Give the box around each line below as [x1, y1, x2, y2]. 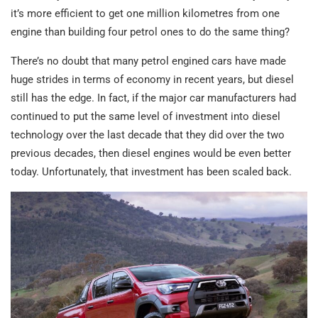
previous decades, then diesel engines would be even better [11, 147, 291, 160]
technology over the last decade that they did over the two [11, 128, 285, 142]
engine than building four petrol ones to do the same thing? [11, 26, 290, 39]
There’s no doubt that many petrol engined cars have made [11, 55, 286, 68]
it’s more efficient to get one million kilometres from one [11, 7, 280, 21]
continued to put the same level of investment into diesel [11, 110, 280, 124]
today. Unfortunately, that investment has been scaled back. [11, 165, 292, 179]
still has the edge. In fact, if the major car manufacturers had [11, 92, 296, 105]
